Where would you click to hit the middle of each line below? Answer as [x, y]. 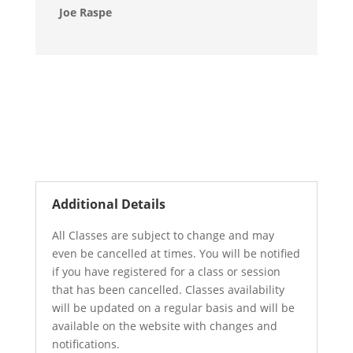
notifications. [85, 344]
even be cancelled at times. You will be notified [176, 253]
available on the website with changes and [164, 325]
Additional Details [108, 204]
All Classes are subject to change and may [163, 235]
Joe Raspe [85, 12]
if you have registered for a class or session [166, 271]
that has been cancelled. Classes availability [168, 289]
